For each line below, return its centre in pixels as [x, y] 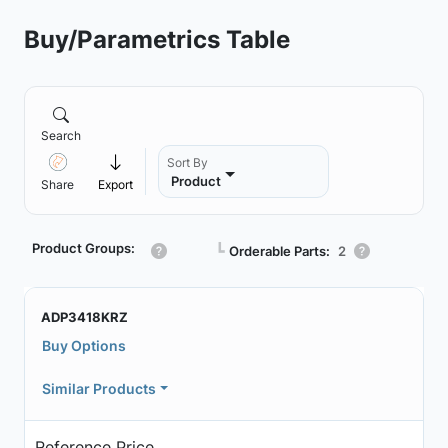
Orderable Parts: [279, 250]
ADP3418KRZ [84, 317]
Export [115, 184]
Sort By [187, 162]
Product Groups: [83, 248]
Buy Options [84, 345]
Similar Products [99, 388]
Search [61, 135]
